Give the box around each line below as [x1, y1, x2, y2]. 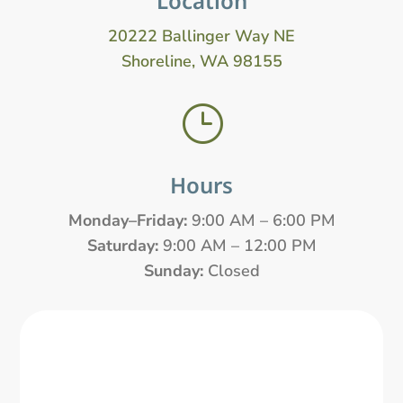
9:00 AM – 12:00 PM [157, 235, 317, 257]
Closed [202, 260, 260, 282]
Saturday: [86, 235, 158, 257]
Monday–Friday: [67, 210, 187, 232]
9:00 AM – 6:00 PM [186, 210, 336, 232]
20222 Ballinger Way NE [108, 25, 295, 48]
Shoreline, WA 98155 [121, 50, 282, 73]
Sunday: [143, 260, 203, 282]
